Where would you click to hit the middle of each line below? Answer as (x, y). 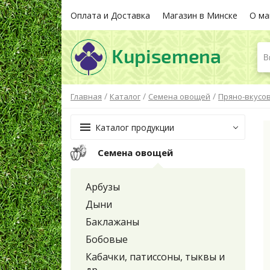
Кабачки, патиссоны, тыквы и (155, 257)
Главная (86, 97)
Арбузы (103, 187)
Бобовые (107, 240)
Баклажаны (112, 222)
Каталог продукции (135, 127)
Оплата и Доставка (110, 15)
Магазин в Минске (200, 15)
